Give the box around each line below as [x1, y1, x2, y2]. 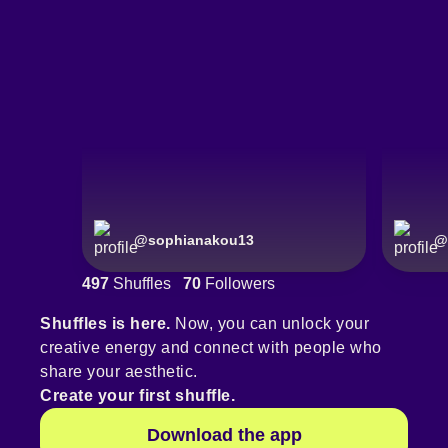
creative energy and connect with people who [40, 339, 382, 357]
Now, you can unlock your [170, 315, 369, 333]
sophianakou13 [148, 232, 254, 249]
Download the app [146, 425, 302, 446]
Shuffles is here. [40, 315, 171, 333]
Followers [201, 275, 275, 293]
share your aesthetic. [40, 363, 198, 381]
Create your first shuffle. [40, 387, 235, 405]
